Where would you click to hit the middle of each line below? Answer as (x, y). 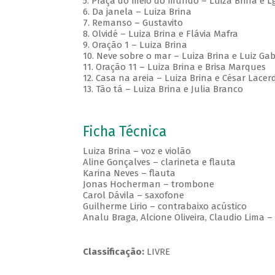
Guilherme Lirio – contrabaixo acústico (165, 207)
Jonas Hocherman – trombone (148, 184)
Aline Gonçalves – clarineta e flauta (159, 162)
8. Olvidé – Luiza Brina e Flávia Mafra (160, 34)
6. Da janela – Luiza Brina (138, 12)
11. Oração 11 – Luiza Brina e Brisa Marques (174, 67)
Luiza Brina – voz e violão (137, 151)
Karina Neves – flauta (129, 173)
